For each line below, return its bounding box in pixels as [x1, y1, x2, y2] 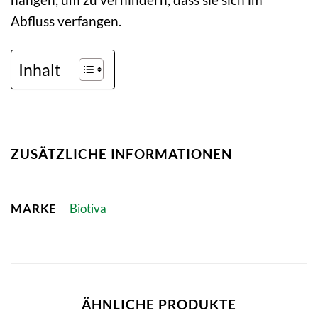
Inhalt [18, 59, 61, 79]
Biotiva [69, 201, 106, 216]
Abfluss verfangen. [11, 13, 121, 30]
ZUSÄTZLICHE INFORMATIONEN [11, 146, 232, 163]
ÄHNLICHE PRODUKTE [82, 295, 236, 312]
